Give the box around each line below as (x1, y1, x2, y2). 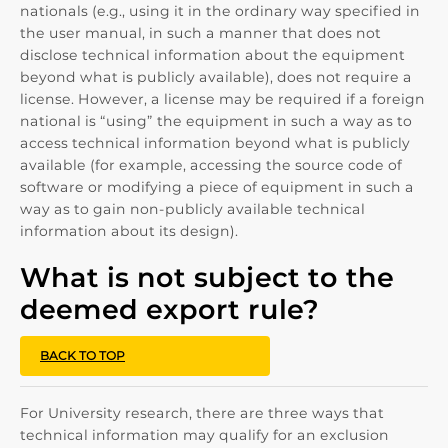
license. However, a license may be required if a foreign (20, 90, 425, 108)
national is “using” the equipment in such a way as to (20, 112, 412, 130)
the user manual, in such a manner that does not (20, 24, 381, 42)
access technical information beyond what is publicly (20, 134, 410, 152)
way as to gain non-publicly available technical (20, 200, 365, 218)
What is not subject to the (20, 261, 394, 294)
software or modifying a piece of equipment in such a (20, 178, 414, 196)
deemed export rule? (20, 293, 319, 326)
